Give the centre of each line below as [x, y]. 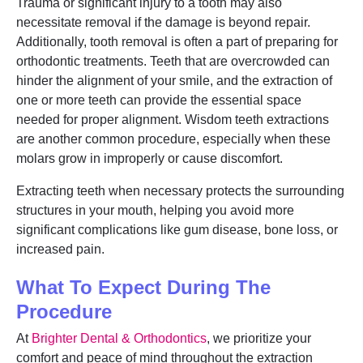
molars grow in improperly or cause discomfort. [149, 158]
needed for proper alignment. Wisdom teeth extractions [173, 120]
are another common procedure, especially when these [173, 139]
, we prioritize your [259, 338]
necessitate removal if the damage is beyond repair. [163, 22]
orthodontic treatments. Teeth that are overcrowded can [173, 61]
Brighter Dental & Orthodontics [119, 338]
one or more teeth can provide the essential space [159, 100]
